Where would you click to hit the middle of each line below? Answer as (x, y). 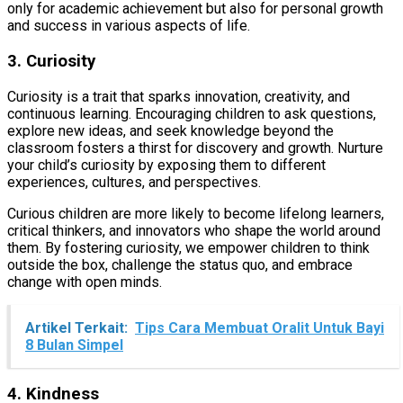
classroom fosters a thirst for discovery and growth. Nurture (195, 148)
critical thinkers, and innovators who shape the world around (194, 230)
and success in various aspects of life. (129, 26)
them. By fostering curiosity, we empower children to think (188, 247)
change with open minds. (85, 282)
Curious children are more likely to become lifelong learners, (196, 213)
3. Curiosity (51, 61)
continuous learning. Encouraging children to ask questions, (192, 113)
